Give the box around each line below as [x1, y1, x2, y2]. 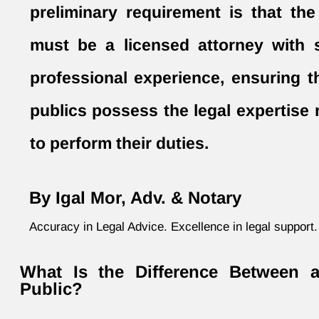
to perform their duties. [29, 134, 209, 152]
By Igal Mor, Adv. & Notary [29, 188, 241, 208]
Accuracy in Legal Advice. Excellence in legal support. [29, 220, 318, 234]
